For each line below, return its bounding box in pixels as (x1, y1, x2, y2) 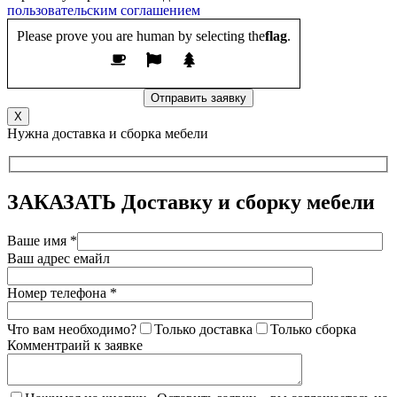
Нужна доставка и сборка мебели (7, 125, 208, 141)
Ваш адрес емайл (7, 251, 110, 267)
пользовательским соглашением (7, 2, 200, 18)
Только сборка (270, 322, 356, 338)
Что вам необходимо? (7, 322, 136, 338)
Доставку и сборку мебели (116, 191, 375, 214)
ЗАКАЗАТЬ (7, 191, 116, 214)
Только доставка (154, 322, 253, 338)
